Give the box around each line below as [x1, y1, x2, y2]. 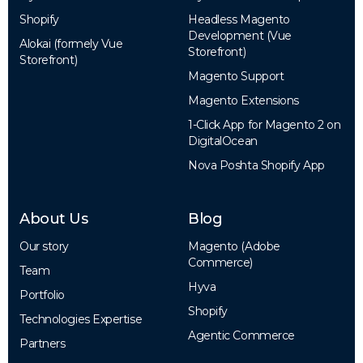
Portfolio [19, 287, 65, 302]
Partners [19, 335, 66, 351]
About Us [19, 209, 88, 228]
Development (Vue [188, 28, 292, 43]
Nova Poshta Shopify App [188, 157, 325, 173]
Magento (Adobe [188, 238, 280, 254]
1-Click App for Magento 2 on [188, 117, 341, 132]
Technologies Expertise [19, 311, 143, 327]
